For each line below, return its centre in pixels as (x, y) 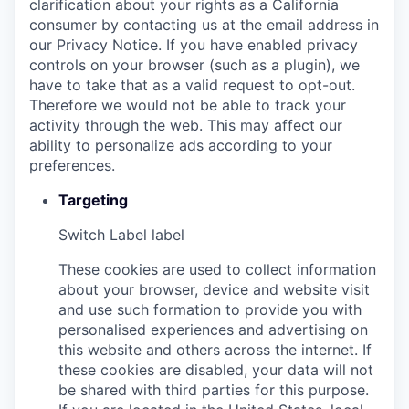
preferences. (72, 165)
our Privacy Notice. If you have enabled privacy (194, 44)
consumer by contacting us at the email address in (204, 24)
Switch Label (103, 234)
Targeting (93, 199)
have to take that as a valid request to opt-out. (192, 84)
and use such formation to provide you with (210, 309)
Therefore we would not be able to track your (188, 105)
